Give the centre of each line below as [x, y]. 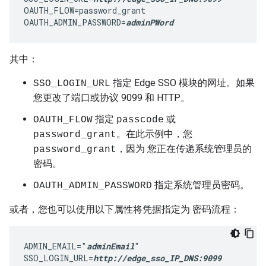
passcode [140, 120]
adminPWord [150, 22]
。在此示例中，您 [154, 134]
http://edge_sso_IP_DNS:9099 [157, 258]
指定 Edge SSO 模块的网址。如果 [183, 83]
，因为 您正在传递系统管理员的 [184, 149]
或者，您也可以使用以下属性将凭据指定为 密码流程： [125, 209]
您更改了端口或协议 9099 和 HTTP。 [112, 98]
